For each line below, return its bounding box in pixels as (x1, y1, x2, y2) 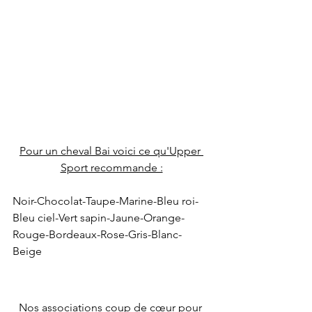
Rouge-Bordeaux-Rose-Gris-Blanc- (13, 228, 182, 242)
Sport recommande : (60, 161, 163, 175)
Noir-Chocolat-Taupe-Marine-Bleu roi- (13, 194, 198, 208)
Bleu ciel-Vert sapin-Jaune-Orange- (13, 211, 185, 225)
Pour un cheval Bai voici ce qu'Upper (19, 144, 203, 158)
